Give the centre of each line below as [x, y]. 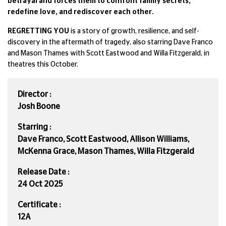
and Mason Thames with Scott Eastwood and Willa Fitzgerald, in [108, 53]
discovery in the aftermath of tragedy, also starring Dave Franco [110, 42]
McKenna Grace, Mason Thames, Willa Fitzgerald [106, 151]
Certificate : [39, 205]
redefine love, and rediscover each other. [81, 12]
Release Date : [43, 172]
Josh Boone [39, 106]
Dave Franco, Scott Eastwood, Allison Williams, [103, 139]
